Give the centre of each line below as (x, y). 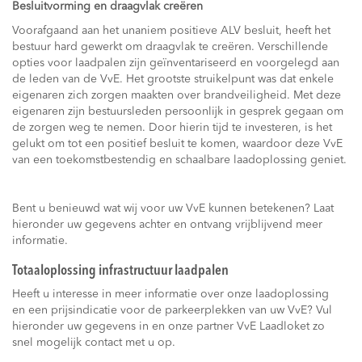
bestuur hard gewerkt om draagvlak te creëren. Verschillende (170, 47)
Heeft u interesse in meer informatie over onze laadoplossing (170, 294)
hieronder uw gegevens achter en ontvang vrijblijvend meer (167, 225)
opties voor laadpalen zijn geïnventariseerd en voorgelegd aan (176, 63)
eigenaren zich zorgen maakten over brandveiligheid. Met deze (177, 95)
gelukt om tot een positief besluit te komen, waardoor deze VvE (177, 144)
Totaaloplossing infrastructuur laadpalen (120, 271)
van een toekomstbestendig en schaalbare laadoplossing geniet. (179, 160)
